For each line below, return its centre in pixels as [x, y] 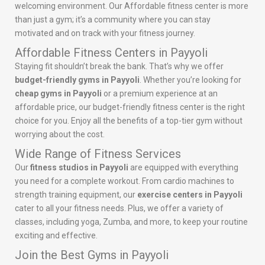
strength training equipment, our [76, 194]
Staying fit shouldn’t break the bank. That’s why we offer [119, 66]
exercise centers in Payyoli [190, 194]
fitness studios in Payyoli [79, 167]
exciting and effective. [56, 235]
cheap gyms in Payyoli [58, 93]
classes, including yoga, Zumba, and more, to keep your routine [131, 222]
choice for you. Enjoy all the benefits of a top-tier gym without [129, 120]
